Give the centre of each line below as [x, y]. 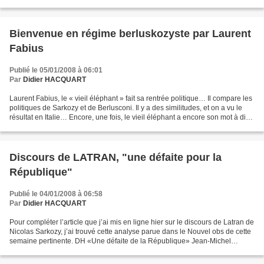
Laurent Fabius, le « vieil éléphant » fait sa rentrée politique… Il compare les [131, 98]
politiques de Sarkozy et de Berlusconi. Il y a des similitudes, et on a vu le [126, 108]
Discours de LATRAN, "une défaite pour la [115, 157]
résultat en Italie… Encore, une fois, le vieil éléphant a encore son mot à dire [131, 117]
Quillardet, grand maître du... [55, 250]
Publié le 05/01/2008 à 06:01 [56, 70]
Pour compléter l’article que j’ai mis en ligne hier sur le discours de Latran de [132, 222]
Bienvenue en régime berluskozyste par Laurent [130, 34]
